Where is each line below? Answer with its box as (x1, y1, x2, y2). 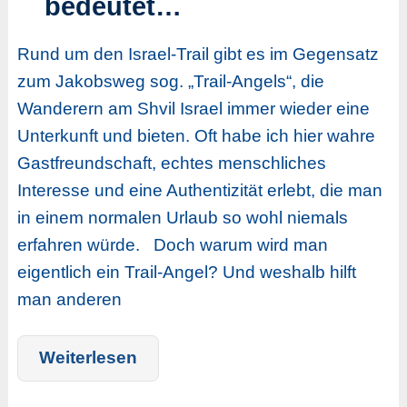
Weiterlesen (38, 348, 137, 368)
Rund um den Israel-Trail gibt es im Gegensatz (16, 44, 379, 64)
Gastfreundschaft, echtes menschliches (16, 153, 326, 173)
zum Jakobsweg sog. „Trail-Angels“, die (16, 71, 324, 91)
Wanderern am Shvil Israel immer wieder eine (16, 98, 370, 118)
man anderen (16, 289, 122, 309)
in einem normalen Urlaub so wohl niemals (16, 207, 348, 227)
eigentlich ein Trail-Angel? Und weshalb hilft (16, 262, 356, 282)
